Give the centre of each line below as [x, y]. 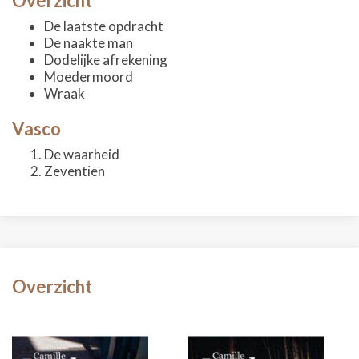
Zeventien [75, 171]
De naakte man [89, 43]
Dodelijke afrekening [106, 60]
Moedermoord [89, 77]
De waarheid [82, 154]
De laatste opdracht [104, 26]
